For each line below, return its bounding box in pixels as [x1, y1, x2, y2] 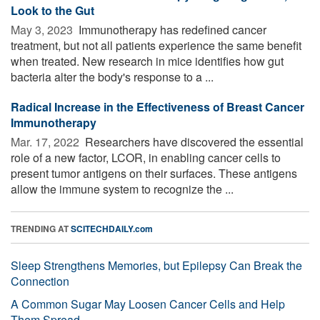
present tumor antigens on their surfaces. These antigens [11, 164, 297, 181]
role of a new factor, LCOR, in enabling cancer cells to [11, 149, 281, 166]
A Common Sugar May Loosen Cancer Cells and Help [11, 295, 285, 312]
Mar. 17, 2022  [11, 133, 82, 150]
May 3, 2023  [11, 21, 76, 38]
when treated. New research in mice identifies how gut [11, 52, 284, 69]
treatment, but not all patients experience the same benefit [11, 36, 301, 54]
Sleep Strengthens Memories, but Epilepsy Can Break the [11, 256, 302, 274]
